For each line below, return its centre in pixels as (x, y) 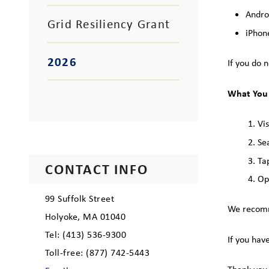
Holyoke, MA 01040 (86, 216)
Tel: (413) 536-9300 (86, 234)
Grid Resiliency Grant (109, 24)
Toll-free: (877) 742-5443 (98, 252)
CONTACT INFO (97, 169)
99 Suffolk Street (80, 198)
